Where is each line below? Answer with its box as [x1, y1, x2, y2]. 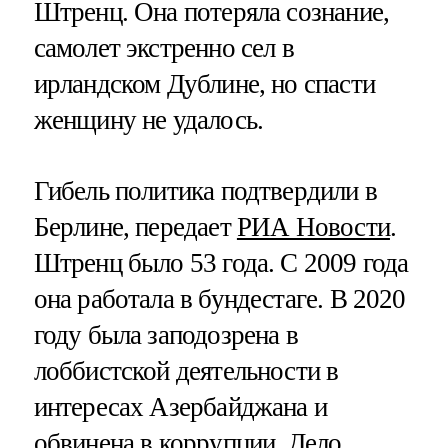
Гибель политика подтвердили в [33, 176, 377, 207]
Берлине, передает [33, 212, 237, 243]
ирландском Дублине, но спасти [33, 69, 375, 100]
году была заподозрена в [33, 320, 298, 351]
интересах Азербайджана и [33, 392, 328, 423]
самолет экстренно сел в [33, 33, 294, 64]
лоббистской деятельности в [33, 356, 339, 387]
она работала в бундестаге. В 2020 [33, 284, 406, 315]
